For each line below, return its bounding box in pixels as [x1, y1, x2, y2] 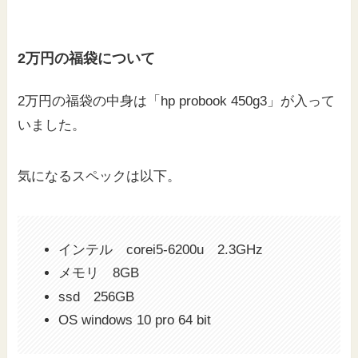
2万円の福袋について [18, 50, 156, 66]
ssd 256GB [58, 288, 135, 304]
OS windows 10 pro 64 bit [58, 312, 212, 328]
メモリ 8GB [58, 265, 140, 281]
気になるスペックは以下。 [18, 169, 181, 185]
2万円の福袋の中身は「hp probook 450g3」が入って [18, 93, 336, 109]
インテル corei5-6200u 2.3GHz [58, 242, 264, 258]
